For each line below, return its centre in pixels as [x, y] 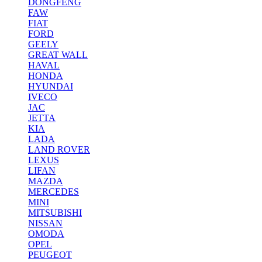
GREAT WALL [58, 55]
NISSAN [45, 223]
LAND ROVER [59, 149]
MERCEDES [54, 192]
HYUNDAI [51, 86]
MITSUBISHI [55, 213]
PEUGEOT [50, 255]
